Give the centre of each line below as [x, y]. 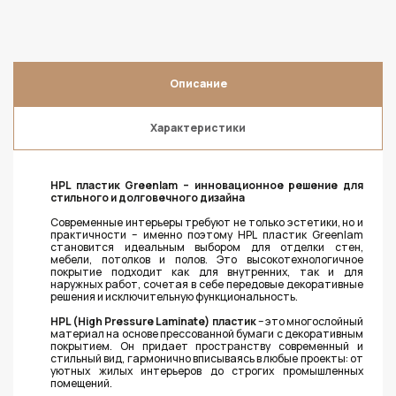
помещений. [81, 383]
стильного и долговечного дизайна [148, 198]
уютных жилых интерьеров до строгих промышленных [207, 371]
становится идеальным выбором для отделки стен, [207, 247]
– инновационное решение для [271, 185]
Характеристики [198, 128]
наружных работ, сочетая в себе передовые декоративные [207, 284]
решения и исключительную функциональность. [174, 297]
